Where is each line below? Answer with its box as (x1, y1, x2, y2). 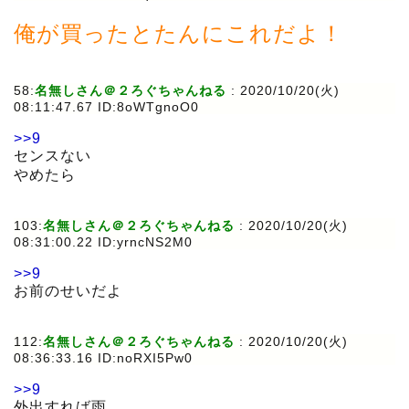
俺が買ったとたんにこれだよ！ (14, 21, 343, 47)
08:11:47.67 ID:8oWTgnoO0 (14, 100, 199, 115)
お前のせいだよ (14, 283, 122, 299)
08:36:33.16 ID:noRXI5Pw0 (14, 351, 193, 366)
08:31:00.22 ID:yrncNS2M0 (14, 235, 193, 250)
